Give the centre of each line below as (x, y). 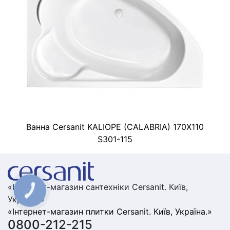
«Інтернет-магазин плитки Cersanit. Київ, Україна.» (110, 212)
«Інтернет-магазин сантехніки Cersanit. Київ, (98, 187)
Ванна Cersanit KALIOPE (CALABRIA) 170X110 (115, 127)
